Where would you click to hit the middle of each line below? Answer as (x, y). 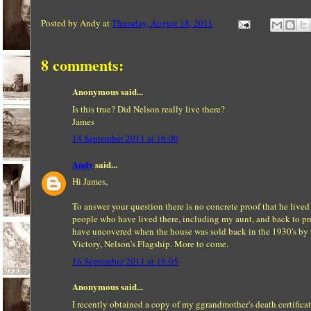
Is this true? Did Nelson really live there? (149, 109)
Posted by (60, 23)
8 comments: (82, 65)
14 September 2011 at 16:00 (125, 138)
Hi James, (90, 181)
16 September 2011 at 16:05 (125, 261)
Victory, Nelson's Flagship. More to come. (150, 244)
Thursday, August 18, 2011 (162, 23)
